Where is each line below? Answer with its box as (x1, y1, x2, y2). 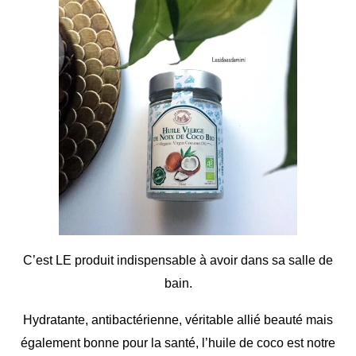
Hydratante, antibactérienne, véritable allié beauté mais (23, 312, 333, 327)
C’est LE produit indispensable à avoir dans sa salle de (23, 253, 333, 267)
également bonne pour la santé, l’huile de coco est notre (21, 335, 335, 350)
